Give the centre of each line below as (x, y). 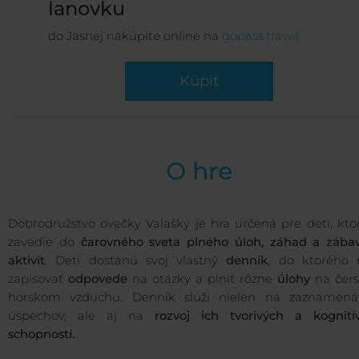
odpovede (100, 279)
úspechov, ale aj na (81, 316)
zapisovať (38, 279)
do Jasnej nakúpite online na (135, 36)
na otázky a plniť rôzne (205, 279)
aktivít (26, 261)
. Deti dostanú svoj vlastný (136, 261)
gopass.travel (260, 36)
